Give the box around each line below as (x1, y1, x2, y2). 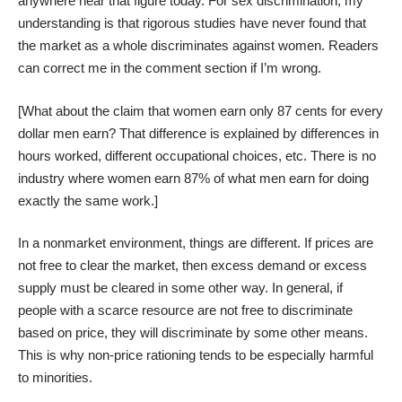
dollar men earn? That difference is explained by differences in (18, 125, 379, 141)
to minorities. (18, 370, 92, 386)
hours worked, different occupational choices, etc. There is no (18, 147, 376, 163)
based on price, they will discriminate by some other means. (18, 325, 368, 341)
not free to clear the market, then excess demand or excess (18, 258, 367, 274)
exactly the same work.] (18, 192, 158, 208)
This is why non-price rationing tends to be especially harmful (18, 347, 373, 363)
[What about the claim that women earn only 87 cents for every (18, 102, 383, 118)
